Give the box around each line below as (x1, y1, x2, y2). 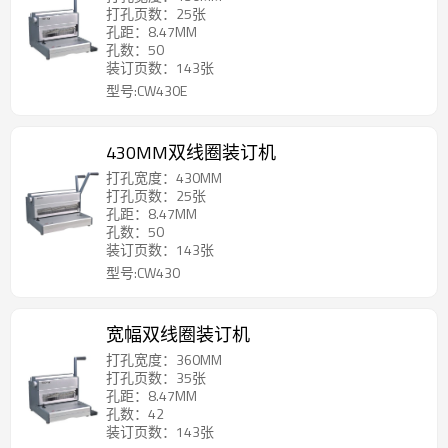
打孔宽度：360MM (106, 349, 222, 371)
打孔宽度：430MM (106, 167, 222, 189)
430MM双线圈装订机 (106, 139, 276, 167)
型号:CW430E (106, 80, 187, 102)
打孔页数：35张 (106, 367, 206, 389)
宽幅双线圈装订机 (106, 321, 250, 349)
